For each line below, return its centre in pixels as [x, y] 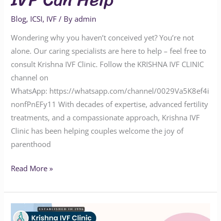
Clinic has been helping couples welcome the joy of [97, 131]
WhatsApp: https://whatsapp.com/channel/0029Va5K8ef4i [110, 91]
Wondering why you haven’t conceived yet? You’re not [103, 38]
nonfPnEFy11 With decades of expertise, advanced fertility [110, 104]
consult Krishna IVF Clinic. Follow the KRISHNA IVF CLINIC [108, 64]
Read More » [32, 168]
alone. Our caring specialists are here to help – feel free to [109, 51]
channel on [30, 78]
